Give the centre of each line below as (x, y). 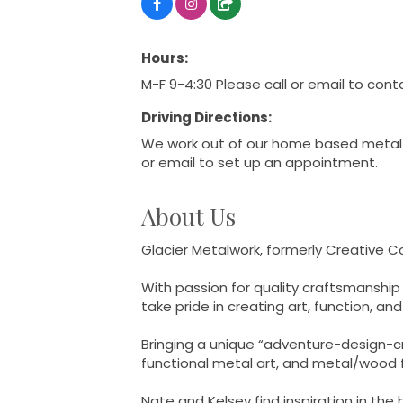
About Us (188, 217)
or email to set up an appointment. (260, 163)
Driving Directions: (206, 118)
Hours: (165, 58)
